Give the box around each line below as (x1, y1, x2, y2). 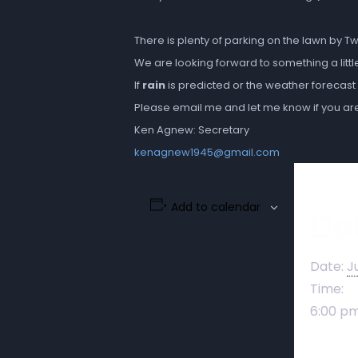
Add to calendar (170, 199, 261, 215)
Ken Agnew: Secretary (134, 122, 249, 137)
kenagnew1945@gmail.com (134, 145, 280, 160)
